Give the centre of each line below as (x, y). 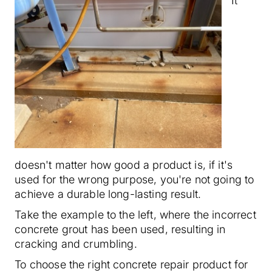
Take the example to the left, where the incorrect (135, 215)
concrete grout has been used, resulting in (120, 229)
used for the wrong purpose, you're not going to (134, 180)
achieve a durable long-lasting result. (108, 194)
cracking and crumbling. (76, 244)
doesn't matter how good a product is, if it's (124, 165)
